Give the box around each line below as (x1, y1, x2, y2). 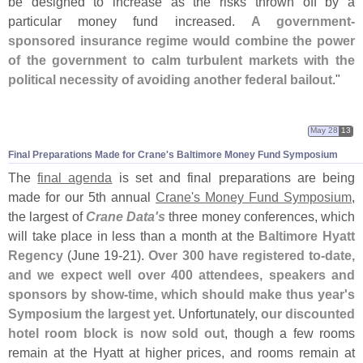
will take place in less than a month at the (8, 228, 259, 243)
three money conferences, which (165, 208, 355, 224)
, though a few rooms (224, 325, 356, 340)
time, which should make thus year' (128, 286, 348, 301)
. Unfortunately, (172, 305, 261, 321)
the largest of (8, 208, 86, 224)
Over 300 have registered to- (148, 247, 326, 263)
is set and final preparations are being (112, 169, 356, 185)
